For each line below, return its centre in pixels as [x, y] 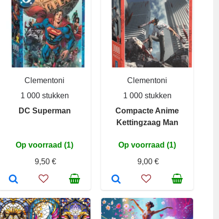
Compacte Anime [147, 111]
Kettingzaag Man [147, 122]
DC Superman [44, 111]
